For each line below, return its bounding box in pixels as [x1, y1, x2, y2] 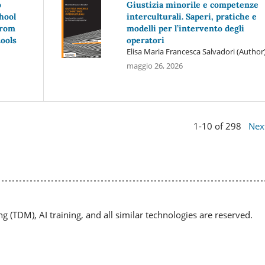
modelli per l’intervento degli [126, 22, 244, 34]
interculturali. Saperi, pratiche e [126, 11, 257, 22]
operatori [126, 34, 164, 46]
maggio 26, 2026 [126, 60, 183, 72]
